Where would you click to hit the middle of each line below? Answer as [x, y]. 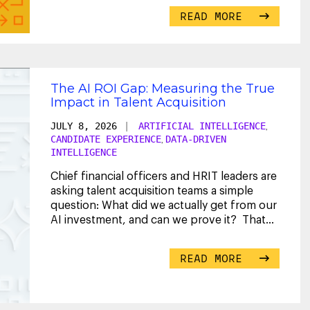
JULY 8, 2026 [84, 126]
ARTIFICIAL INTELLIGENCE [202, 126]
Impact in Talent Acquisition [138, 102]
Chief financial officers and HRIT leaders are [164, 176]
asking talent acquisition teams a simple [152, 191]
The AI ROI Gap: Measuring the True [163, 88]
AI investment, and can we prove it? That [158, 220]
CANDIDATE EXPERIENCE [106, 139]
